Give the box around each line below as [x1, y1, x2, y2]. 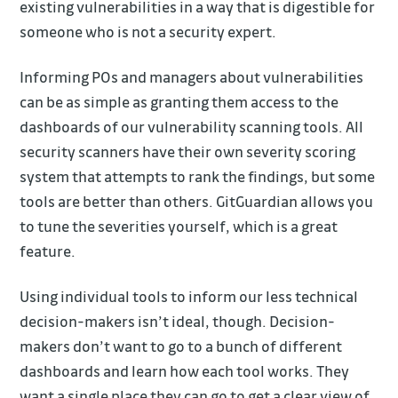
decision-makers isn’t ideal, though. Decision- [20, 311, 336, 330]
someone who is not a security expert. [20, 21, 277, 41]
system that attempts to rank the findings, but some [20, 166, 376, 186]
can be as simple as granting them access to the [20, 92, 339, 111]
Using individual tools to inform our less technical [20, 286, 359, 306]
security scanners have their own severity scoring [20, 141, 356, 161]
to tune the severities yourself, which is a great [20, 216, 338, 235]
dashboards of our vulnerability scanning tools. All [20, 116, 364, 136]
